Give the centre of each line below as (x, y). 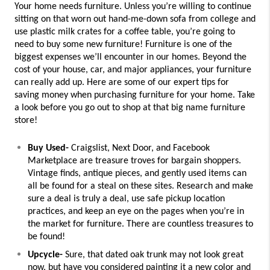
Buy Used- (48, 149)
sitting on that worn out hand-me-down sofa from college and (135, 20)
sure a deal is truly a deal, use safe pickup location (126, 199)
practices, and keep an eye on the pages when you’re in (136, 212)
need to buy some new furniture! (80, 45)
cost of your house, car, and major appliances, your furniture (133, 70)
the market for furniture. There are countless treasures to (140, 224)
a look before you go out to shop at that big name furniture (130, 108)
